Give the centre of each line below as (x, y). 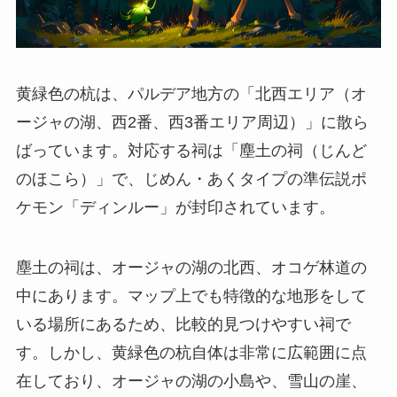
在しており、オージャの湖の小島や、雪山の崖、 (191, 381)
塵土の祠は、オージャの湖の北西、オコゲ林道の (191, 267)
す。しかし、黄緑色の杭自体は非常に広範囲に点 (191, 352)
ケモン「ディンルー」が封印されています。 (175, 207)
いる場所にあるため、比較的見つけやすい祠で (183, 324)
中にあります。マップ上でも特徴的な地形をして (191, 296)
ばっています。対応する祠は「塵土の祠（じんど (191, 150)
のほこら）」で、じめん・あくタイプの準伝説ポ (191, 179)
